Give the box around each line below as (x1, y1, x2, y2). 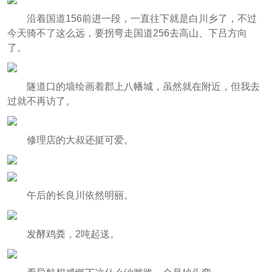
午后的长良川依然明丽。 (26, 190, 134, 201)
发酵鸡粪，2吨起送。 (26, 229, 120, 240)
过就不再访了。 (7, 95, 75, 106)
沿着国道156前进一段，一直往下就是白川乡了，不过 (26, 13, 257, 24)
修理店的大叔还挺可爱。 (26, 134, 134, 145)
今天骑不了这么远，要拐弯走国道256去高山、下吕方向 (7, 27, 247, 38)
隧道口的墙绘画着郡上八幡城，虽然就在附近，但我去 (26, 81, 260, 92)
